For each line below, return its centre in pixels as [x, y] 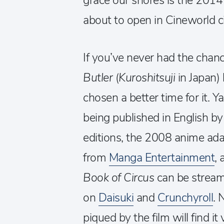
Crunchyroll [185, 198]
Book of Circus [119, 178]
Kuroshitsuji [147, 78]
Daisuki [116, 198]
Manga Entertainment [162, 158]
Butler [98, 78]
